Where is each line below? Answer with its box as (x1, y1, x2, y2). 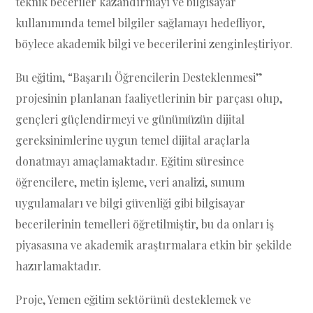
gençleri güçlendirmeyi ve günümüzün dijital (15, 112, 245, 126)
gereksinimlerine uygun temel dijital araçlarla (15, 133, 250, 147)
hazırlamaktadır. (15, 259, 102, 273)
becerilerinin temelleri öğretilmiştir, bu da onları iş (15, 217, 275, 231)
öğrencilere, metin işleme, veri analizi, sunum (15, 175, 245, 189)
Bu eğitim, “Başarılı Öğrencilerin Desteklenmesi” (15, 70, 263, 85)
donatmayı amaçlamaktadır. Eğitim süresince (15, 154, 245, 168)
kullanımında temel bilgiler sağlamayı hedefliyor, (15, 15, 265, 30)
